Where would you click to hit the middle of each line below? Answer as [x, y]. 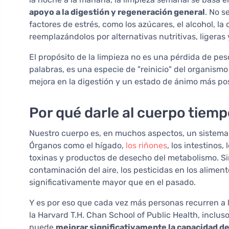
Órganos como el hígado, [77, 146]
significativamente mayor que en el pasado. [112, 182]
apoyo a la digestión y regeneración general [117, 12]
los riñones [146, 146]
